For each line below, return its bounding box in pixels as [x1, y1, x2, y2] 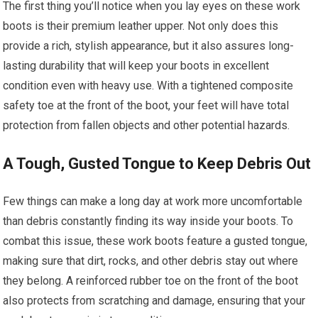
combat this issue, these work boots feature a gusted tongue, [3, 234, 308, 248]
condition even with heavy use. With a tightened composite [3, 79, 294, 92]
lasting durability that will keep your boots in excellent [3, 59, 270, 72]
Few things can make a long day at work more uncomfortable [3, 194, 303, 208]
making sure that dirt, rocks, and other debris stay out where [3, 254, 299, 268]
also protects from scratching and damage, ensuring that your [3, 294, 306, 307]
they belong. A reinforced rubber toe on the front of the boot [3, 274, 299, 287]
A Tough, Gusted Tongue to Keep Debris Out [3, 155, 312, 172]
